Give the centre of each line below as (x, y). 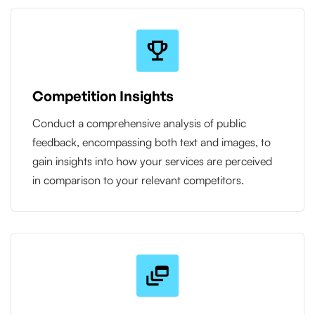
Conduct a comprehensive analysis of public (139, 123)
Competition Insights (103, 96)
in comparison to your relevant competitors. (138, 180)
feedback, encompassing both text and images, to (152, 142)
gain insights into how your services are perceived (152, 161)
